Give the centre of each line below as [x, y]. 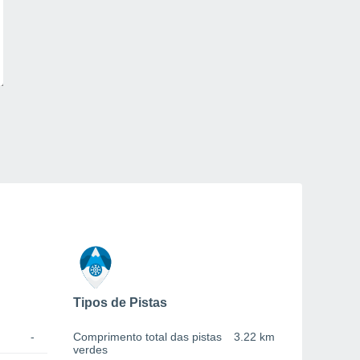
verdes [90, 350]
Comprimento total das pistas [147, 337]
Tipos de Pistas [120, 303]
